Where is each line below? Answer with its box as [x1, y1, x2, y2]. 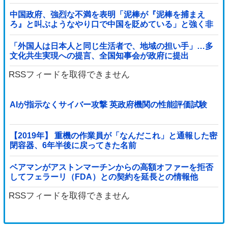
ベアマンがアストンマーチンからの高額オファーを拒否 [9, 162, 213, 172]
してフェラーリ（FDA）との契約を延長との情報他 [9, 172, 198, 181]
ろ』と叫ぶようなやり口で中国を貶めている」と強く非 [9, 20, 213, 29]
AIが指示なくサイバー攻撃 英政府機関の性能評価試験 [9, 100, 207, 109]
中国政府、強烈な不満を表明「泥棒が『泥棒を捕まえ [9, 10, 205, 19]
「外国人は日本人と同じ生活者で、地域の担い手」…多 [9, 41, 213, 50]
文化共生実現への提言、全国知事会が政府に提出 [9, 51, 189, 60]
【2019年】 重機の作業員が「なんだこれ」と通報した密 [9, 131, 217, 140]
